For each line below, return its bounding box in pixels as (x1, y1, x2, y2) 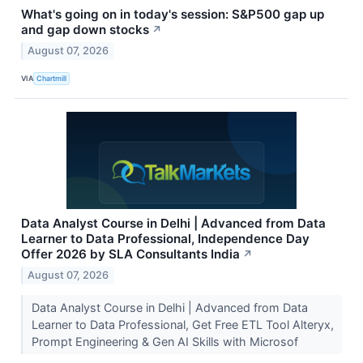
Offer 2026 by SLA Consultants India (21, 246, 240, 262)
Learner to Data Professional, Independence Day (21, 230, 310, 246)
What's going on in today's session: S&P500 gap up (21, 6, 324, 22)
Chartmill (36, 74, 67, 83)
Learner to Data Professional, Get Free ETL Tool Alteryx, (31, 317, 334, 331)
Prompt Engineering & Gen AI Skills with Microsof (31, 334, 301, 348)
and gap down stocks (21, 21, 149, 37)
